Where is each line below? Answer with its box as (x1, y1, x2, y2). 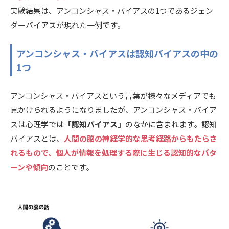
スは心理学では (10, 118, 64, 129)
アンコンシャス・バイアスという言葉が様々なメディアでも (10, 89, 216, 101)
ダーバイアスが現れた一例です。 (10, 19, 125, 30)
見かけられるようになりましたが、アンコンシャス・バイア (10, 104, 217, 115)
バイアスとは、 (10, 132, 64, 144)
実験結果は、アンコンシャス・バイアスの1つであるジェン (10, 5, 213, 16)
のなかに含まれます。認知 (125, 118, 217, 129)
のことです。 (48, 161, 94, 172)
